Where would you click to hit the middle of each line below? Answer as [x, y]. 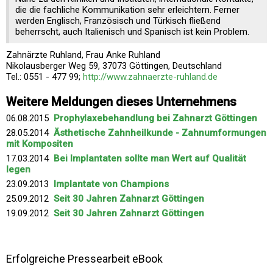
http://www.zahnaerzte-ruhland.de [150, 77]
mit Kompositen [40, 144]
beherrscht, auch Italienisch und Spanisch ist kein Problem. [132, 32]
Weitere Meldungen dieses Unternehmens [121, 102]
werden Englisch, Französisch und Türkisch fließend [118, 21]
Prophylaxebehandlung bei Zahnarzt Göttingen [155, 118]
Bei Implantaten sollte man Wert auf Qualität [150, 158]
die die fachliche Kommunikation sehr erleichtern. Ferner [127, 10]
